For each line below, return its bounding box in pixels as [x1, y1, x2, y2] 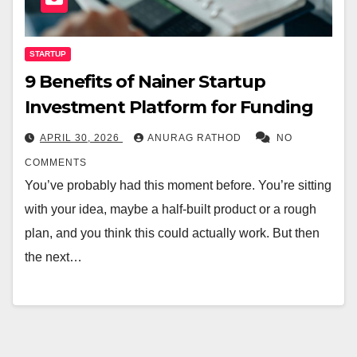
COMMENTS [25, 156, 87, 168]
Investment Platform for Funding [25, 96, 317, 118]
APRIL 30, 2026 [40, 131, 123, 143]
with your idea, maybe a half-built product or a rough [25, 202, 316, 216]
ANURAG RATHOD [147, 131, 245, 143]
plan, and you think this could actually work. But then [25, 226, 320, 240]
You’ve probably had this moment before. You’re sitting [25, 178, 331, 192]
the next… [25, 249, 82, 264]
